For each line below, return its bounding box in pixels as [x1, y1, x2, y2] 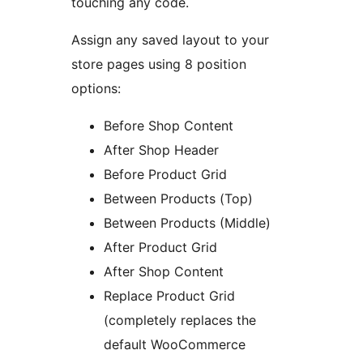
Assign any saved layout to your [71, 32, 269, 49]
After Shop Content [104, 263, 224, 280]
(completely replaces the [104, 312, 256, 329]
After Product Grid [104, 239, 217, 256]
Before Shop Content [104, 117, 233, 135]
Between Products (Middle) [104, 215, 271, 232]
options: [71, 80, 121, 97]
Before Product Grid [104, 166, 227, 183]
